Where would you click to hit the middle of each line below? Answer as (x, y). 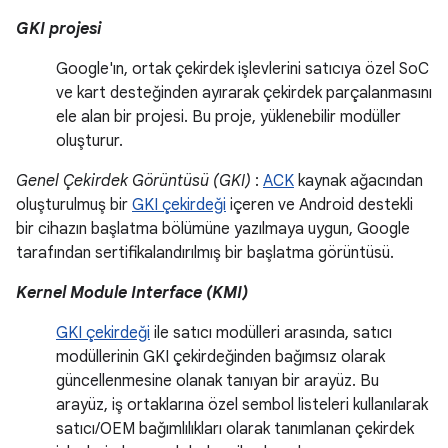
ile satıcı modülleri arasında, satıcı (271, 333)
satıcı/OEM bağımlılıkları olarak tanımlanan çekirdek (235, 429)
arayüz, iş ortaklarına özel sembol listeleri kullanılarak (242, 405)
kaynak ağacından (358, 181)
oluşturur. (89, 141)
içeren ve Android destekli (319, 205)
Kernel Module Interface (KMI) (132, 293)
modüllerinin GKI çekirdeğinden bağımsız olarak (220, 357)
